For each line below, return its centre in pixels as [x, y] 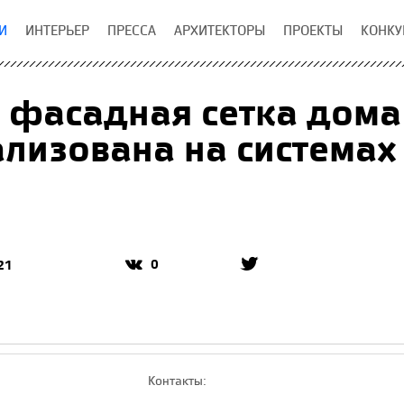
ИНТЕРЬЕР [57, 30]
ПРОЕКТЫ [313, 30]
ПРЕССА [132, 30]
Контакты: [177, 380]
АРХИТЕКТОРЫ [220, 30]
